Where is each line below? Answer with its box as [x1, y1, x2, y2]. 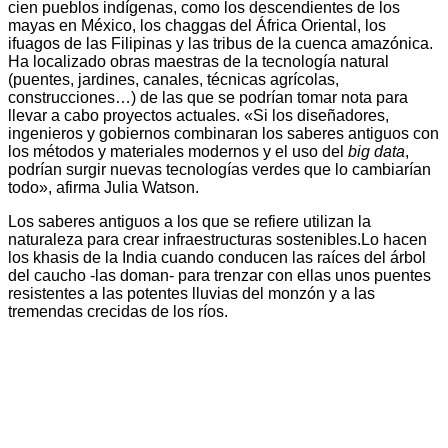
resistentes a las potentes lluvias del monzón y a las [8, 285, 375, 303]
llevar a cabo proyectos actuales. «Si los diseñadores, [8, 107, 389, 125]
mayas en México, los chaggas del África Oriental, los [8, 17, 386, 35]
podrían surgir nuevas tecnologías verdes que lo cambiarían [8, 161, 431, 179]
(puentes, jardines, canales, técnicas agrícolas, [8, 71, 339, 89]
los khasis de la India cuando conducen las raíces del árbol [8, 249, 426, 267]
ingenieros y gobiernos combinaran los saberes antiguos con [8, 125, 439, 143]
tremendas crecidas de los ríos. [8, 303, 228, 321]
